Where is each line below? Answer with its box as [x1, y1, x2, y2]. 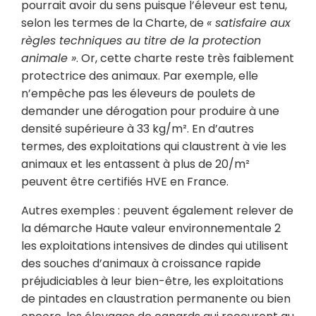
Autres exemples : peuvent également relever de [21, 202, 293, 219]
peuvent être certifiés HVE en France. [21, 174, 229, 190]
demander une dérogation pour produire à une [21, 103, 279, 119]
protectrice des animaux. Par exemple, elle [21, 68, 258, 84]
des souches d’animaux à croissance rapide [21, 255, 261, 272]
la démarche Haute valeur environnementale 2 [21, 220, 281, 236]
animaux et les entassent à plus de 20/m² [21, 156, 250, 172]
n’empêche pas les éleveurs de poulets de [21, 85, 255, 102]
